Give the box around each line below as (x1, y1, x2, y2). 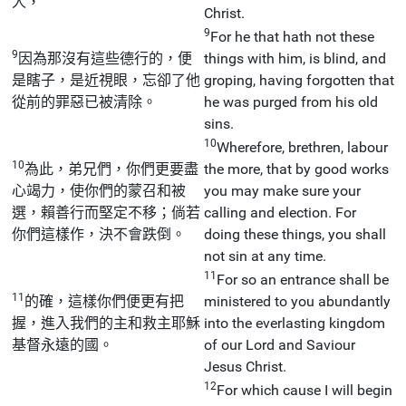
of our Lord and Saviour (204, 335, 355, 353)
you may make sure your (204, 181, 361, 199)
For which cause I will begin (217, 381, 392, 399)
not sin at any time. (204, 246, 326, 265)
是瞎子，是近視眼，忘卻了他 (12, 71, 200, 89)
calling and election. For (204, 203, 356, 221)
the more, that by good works (204, 159, 389, 178)
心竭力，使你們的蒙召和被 (12, 181, 186, 199)
